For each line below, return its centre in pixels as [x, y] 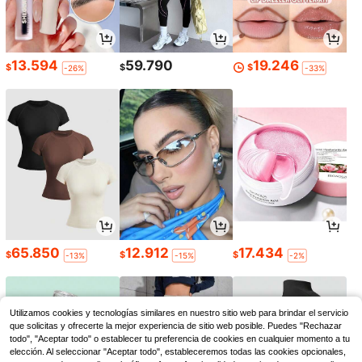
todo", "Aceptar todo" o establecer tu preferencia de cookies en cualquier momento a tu [180, 339]
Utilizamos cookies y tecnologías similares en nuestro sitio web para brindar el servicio [179, 313]
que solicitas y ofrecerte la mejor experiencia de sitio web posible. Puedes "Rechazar [176, 326]
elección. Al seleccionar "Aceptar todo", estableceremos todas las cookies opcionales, [178, 351]
